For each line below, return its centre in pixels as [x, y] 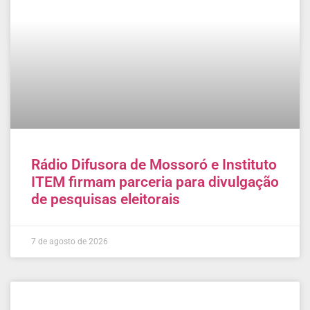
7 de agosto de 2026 [70, 241]
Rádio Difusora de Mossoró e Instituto [154, 164]
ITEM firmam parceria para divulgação [155, 182]
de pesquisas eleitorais [106, 199]
